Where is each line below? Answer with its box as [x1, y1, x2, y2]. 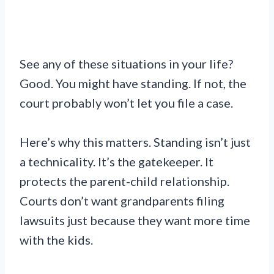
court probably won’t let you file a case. [20, 95, 233, 110]
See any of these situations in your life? [20, 56, 233, 71]
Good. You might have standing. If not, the [20, 75, 246, 91]
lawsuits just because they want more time [20, 212, 250, 228]
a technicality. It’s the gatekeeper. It [20, 154, 213, 169]
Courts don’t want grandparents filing [20, 193, 224, 208]
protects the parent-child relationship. [20, 173, 229, 188]
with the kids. [20, 232, 93, 247]
